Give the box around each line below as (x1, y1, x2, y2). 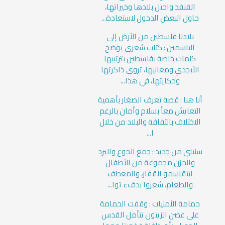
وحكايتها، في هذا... (120, 73, 180, 88)
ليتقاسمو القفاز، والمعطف (107, 166, 193, 181)
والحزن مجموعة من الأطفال (105, 155, 195, 170)
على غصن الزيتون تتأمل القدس (101, 207, 199, 222)
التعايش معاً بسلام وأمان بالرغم (99, 103, 201, 118)
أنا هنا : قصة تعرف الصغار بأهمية (97, 92, 202, 107)
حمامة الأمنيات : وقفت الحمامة (100, 196, 200, 211)
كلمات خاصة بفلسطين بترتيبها (104, 51, 196, 66)
